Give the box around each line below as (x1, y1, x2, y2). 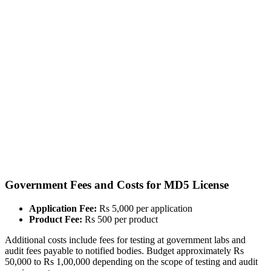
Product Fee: (29, 214, 82, 224)
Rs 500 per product (82, 214, 158, 224)
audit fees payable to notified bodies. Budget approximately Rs (5, 245, 244, 256)
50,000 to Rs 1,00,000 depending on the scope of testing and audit (5, 256, 258, 267)
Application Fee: (29, 203, 97, 214)
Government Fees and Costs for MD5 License (5, 178, 229, 191)
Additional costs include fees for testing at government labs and (5, 234, 246, 245)
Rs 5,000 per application (97, 203, 192, 214)
